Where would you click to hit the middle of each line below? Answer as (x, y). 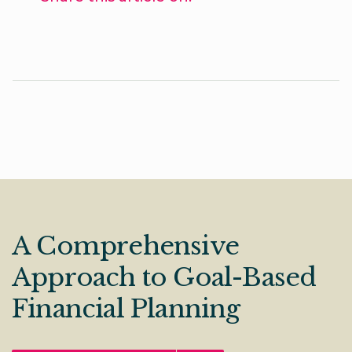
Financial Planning (126, 309)
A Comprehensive (125, 246)
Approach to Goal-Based (164, 278)
